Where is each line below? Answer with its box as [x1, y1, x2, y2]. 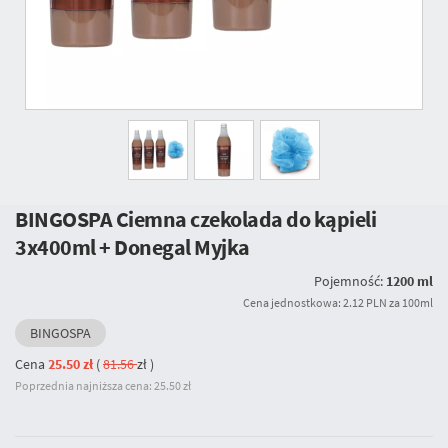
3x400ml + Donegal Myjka [15, 233, 250, 261]
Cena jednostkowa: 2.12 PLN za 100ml [242, 295, 433, 310]
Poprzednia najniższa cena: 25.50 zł [15, 378, 191, 393]
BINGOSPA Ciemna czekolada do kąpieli [15, 205, 376, 233]
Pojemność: [313, 272, 386, 290]
